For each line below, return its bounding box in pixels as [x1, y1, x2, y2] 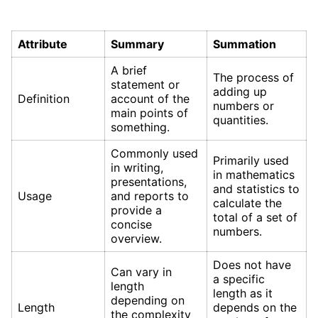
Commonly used [111, 146, 198, 160]
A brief [111, 62, 147, 77]
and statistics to [213, 181, 300, 196]
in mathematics [213, 167, 295, 182]
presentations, [111, 174, 187, 189]
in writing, [111, 160, 163, 175]
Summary [111, 36, 164, 51]
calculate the [213, 195, 282, 210]
